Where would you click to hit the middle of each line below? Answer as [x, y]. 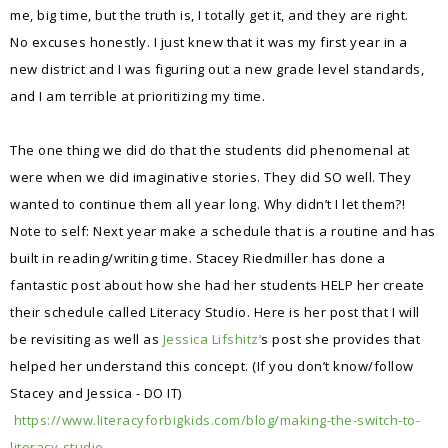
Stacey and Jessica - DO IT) [96, 392]
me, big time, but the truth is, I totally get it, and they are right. [209, 14]
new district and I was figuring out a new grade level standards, [217, 68]
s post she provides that [340, 338]
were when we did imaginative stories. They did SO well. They [210, 176]
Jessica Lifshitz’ [211, 338]
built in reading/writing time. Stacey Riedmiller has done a [198, 257]
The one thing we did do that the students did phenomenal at [210, 149]
